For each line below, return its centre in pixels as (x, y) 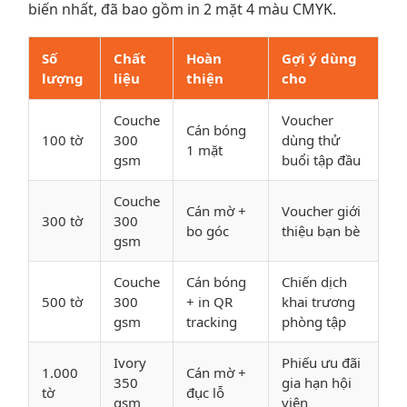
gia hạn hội (317, 382)
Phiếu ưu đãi (321, 362)
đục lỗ (205, 392)
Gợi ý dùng (319, 58)
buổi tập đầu (321, 159)
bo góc (208, 230)
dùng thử (311, 139)
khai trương (318, 301)
